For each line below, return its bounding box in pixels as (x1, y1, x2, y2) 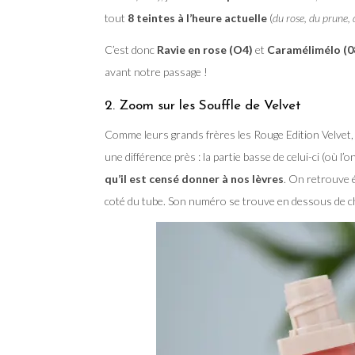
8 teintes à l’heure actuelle (128, 10, 267, 25)
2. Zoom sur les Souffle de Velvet (105, 98, 301, 113)
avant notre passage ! (105, 64, 208, 78)
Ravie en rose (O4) (155, 42, 253, 56)
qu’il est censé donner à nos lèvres (105, 171, 284, 185)
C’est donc (105, 42, 155, 56)
